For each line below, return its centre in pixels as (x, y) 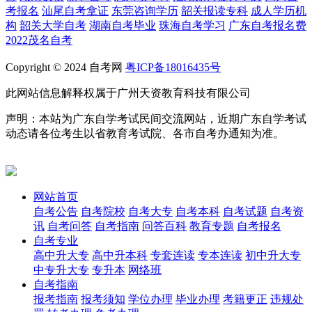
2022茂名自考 (39, 40)
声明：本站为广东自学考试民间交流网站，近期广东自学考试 (156, 118)
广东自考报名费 (267, 25)
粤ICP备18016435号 (173, 67)
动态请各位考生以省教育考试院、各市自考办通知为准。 (145, 133)
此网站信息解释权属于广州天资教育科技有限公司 (128, 93)
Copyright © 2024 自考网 (65, 67)
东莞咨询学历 (145, 10)
